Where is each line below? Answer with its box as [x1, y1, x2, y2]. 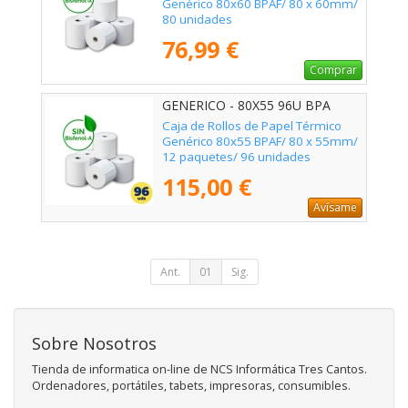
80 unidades [162, 11, 232, 28]
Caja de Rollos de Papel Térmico [162, 117, 342, 135]
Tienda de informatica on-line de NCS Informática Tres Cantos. [32, 362, 367, 378]
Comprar [310, 62, 357, 78]
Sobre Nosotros [32, 332, 157, 355]
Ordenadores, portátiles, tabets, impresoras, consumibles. [32, 378, 351, 394]
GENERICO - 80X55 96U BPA [162, 97, 331, 115]
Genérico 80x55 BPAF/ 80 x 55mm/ [162, 133, 358, 150]
